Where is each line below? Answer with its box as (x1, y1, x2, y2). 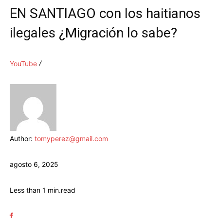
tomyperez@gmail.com (35, 134, 108, 143)
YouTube (10, 59, 37, 68)
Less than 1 (10, 186, 46, 195)
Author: (10, 134, 35, 143)
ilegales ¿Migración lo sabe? (10, 25, 177, 41)
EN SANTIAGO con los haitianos (10, 5, 200, 22)
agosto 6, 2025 (10, 160, 58, 169)
